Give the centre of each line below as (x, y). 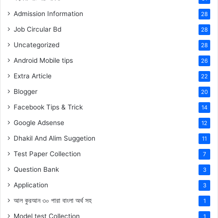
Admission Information (48, 13)
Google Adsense (39, 122)
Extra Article (33, 76)
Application (31, 185)
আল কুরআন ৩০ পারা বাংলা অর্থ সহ (53, 200)
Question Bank (36, 169)
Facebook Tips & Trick (48, 107)
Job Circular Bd (37, 29)
